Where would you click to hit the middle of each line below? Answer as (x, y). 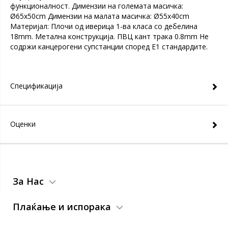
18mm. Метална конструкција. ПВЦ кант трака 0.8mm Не (109, 36)
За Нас (28, 181)
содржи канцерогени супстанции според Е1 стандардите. (109, 47)
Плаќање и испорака (62, 207)
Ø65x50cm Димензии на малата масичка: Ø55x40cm (100, 16)
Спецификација (36, 86)
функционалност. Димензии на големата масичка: (97, 6)
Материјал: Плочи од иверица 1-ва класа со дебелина (104, 26)
